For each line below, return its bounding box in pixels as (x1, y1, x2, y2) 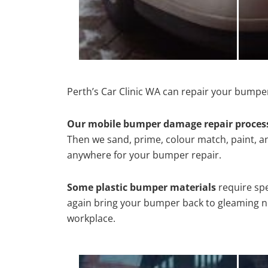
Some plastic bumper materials (67, 180, 216, 194)
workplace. (67, 211, 115, 225)
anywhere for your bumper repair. (67, 148, 221, 162)
